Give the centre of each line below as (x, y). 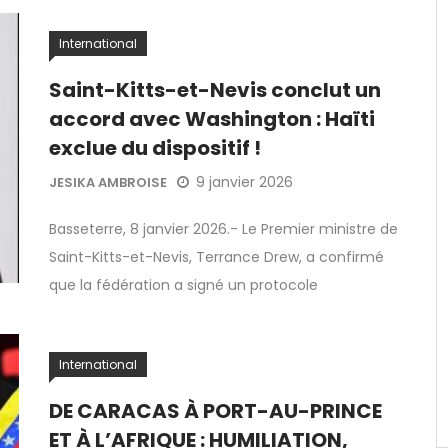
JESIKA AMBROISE (108, 183)
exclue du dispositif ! (155, 148)
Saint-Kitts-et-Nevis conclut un (215, 90)
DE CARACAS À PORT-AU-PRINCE (215, 411)
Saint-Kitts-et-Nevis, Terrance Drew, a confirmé (216, 257)
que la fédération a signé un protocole (183, 285)
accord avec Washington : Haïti (212, 119)
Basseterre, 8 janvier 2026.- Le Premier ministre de (223, 229)
